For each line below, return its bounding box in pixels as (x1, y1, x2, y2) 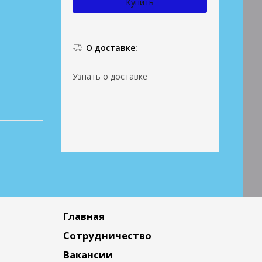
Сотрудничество (63, 229, 151, 242)
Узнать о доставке (73, 70, 147, 82)
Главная (63, 209, 105, 223)
